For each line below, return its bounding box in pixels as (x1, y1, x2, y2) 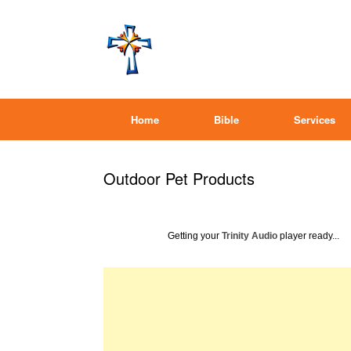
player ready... (277, 230, 339, 241)
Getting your (168, 230, 222, 241)
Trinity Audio (222, 230, 277, 241)
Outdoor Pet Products (103, 167, 255, 190)
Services (294, 112, 335, 127)
